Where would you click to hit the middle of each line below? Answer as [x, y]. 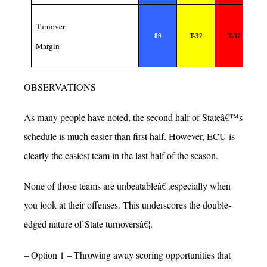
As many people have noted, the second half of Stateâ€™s [133, 117]
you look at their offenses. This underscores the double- [128, 205]
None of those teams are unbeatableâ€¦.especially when [127, 186]
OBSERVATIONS [60, 86]
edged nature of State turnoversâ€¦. [88, 224]
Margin [48, 46]
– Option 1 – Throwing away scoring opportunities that [127, 254]
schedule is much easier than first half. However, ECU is [129, 136]
